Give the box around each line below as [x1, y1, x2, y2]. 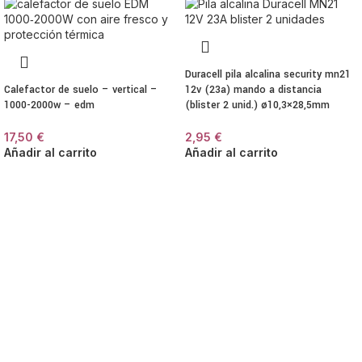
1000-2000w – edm [4, 98, 95, 113]
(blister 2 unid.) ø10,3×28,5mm [185, 98, 330, 113]
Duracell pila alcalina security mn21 [185, 67, 351, 82]
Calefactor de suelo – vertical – [4, 82, 158, 98]
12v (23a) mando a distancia [185, 82, 322, 98]
